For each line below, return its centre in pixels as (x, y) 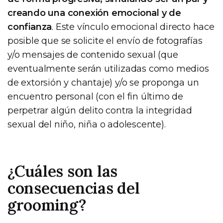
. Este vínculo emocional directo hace (133, 27)
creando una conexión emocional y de (94, 13)
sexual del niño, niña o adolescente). (87, 124)
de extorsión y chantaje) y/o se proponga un (103, 83)
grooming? (47, 205)
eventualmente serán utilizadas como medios (108, 69)
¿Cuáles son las (63, 171)
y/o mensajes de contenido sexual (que (93, 55)
